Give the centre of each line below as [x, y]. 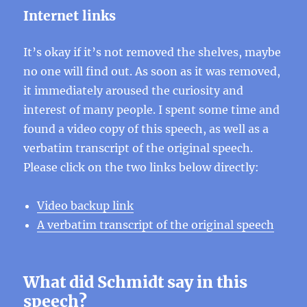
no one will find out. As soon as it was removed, [152, 71]
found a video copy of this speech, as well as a [146, 129]
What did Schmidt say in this [136, 282]
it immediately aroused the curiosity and [134, 90]
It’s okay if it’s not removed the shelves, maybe [152, 52]
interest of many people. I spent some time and [152, 110]
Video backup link [86, 206]
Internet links [70, 16]
